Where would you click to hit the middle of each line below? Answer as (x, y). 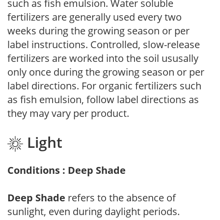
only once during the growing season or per (106, 72)
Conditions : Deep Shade (67, 170)
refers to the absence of (121, 197)
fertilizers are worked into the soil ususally (103, 58)
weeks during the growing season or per (98, 31)
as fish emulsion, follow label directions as (103, 100)
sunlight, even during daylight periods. (94, 211)
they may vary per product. (68, 113)
